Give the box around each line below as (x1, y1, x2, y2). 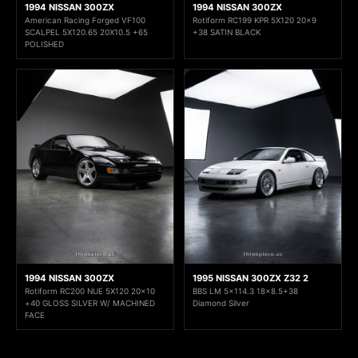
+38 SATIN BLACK (193, 26, 261, 37)
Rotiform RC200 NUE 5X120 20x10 (25, 286, 155, 296)
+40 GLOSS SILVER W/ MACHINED (25, 298, 155, 308)
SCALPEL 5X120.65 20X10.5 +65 (25, 26, 148, 37)
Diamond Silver (193, 298, 249, 308)
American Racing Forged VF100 (25, 14, 145, 25)
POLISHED (25, 38, 64, 49)
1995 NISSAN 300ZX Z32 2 (193, 272, 308, 284)
